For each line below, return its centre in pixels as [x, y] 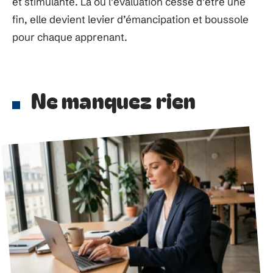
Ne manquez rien [113, 99]
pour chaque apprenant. [70, 37]
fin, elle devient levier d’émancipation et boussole [130, 19]
